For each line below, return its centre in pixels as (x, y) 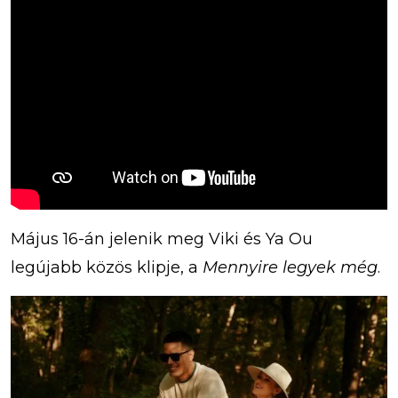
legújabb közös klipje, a (107, 268)
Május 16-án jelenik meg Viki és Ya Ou (162, 239)
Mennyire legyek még (290, 268)
